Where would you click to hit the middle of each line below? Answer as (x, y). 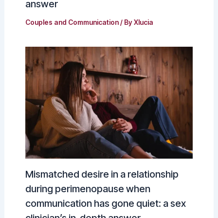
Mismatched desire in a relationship (102, 174)
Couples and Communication (72, 22)
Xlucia (143, 22)
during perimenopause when (88, 189)
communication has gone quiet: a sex (105, 204)
